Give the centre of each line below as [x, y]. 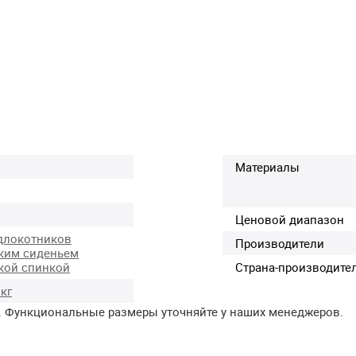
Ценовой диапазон [290, 220]
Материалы [267, 167]
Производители [280, 244]
